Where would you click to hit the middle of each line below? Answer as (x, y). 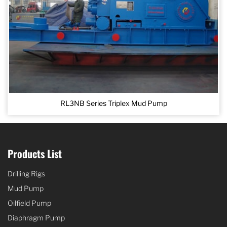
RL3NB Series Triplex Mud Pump (113, 103)
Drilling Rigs (26, 173)
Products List (35, 153)
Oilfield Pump (29, 203)
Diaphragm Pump (36, 217)
